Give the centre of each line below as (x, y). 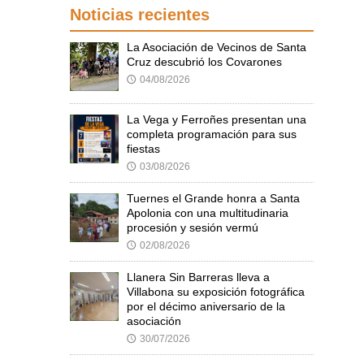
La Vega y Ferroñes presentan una (217, 120)
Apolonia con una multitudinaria (208, 213)
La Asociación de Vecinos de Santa (217, 48)
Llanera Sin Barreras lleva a (198, 277)
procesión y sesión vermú (193, 228)
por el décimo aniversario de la (206, 307)
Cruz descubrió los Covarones (204, 62)
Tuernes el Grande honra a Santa (213, 199)
